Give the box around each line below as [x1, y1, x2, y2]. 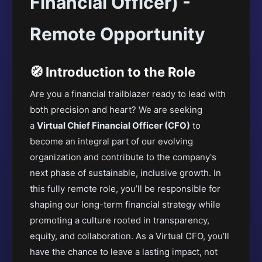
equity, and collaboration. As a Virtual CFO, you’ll [30, 230, 229, 242]
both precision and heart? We [30, 104, 151, 115]
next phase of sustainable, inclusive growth [30, 167, 209, 178]
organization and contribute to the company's [30, 151, 216, 163]
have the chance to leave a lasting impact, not [30, 246, 218, 257]
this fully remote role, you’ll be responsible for [30, 183, 220, 194]
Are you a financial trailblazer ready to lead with [30, 88, 226, 99]
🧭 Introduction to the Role [30, 64, 195, 80]
